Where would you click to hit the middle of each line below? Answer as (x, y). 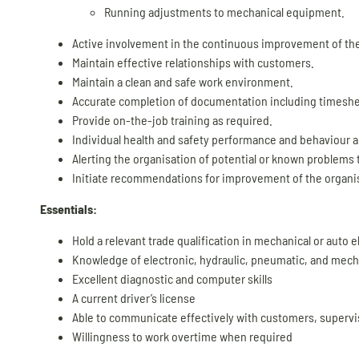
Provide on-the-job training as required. (172, 120)
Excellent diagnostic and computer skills (172, 278)
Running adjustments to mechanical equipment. (224, 12)
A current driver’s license (134, 297)
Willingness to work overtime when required (182, 336)
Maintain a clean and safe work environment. (183, 82)
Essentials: (69, 209)
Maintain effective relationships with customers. (193, 63)
